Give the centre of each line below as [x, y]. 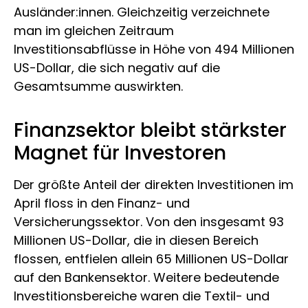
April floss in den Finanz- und [102, 203]
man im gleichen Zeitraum [94, 30]
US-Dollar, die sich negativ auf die [117, 67]
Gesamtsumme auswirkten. [98, 86]
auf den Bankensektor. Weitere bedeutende [146, 278]
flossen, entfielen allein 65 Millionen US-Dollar [151, 259]
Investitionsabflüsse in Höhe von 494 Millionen [154, 49]
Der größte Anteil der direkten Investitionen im [154, 185]
